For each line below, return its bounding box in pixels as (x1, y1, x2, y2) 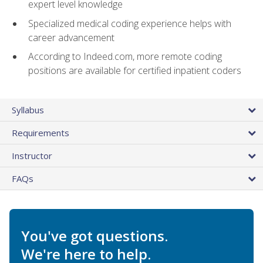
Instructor (12, 150, 52, 162)
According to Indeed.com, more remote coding (28, 50, 222, 63)
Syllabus (12, 104, 44, 116)
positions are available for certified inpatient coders (28, 64, 241, 77)
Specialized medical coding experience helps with (28, 16, 231, 30)
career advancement (28, 31, 114, 44)
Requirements (12, 127, 69, 139)
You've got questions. (21, 226, 168, 246)
